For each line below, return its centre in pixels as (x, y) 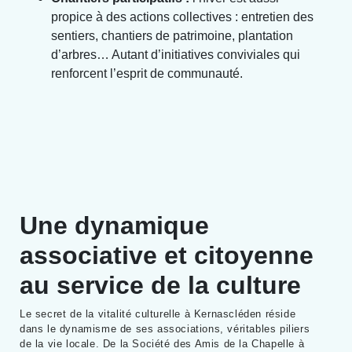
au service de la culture (160, 285)
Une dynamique (114, 225)
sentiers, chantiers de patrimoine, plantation (172, 35)
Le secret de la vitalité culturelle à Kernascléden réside (158, 313)
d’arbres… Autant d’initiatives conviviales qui (176, 54)
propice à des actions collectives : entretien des (182, 16)
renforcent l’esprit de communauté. (147, 73)
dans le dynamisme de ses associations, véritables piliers (165, 328)
